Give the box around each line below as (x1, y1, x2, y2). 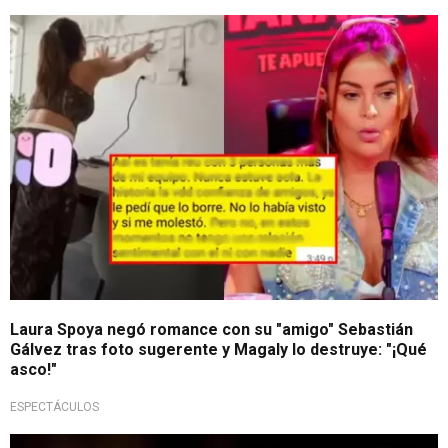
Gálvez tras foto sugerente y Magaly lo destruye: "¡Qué (10, 339, 427, 359)
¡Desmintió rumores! (30, 22, 150, 37)
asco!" (10, 359, 57, 379)
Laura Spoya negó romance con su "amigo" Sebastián (10, 319, 413, 339)
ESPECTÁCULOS (10, 399, 99, 414)
